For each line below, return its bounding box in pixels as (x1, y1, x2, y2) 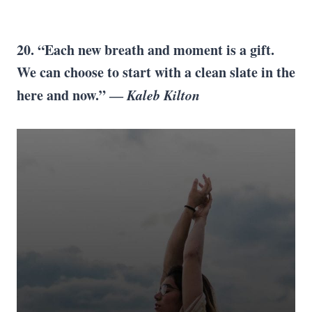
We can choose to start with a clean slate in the (17, 62, 295, 82)
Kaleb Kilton (123, 85, 200, 104)
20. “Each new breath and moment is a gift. (17, 40, 274, 60)
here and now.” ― (17, 85, 123, 105)
